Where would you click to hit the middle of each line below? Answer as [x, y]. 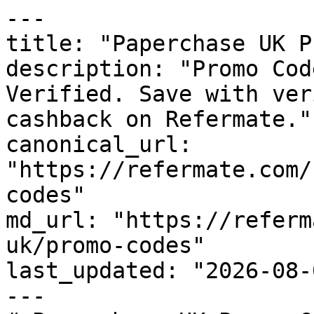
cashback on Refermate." [159, 119]
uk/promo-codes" [105, 245]
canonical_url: [99, 144]
